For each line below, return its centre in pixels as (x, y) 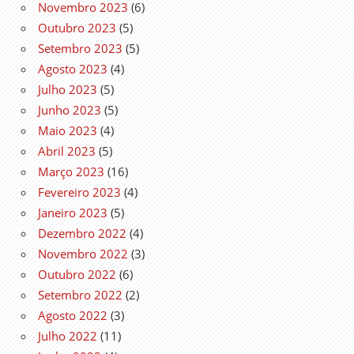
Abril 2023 (67, 151)
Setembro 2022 (80, 294)
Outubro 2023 (77, 27)
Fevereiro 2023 (79, 192)
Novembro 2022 (83, 253)
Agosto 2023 (73, 68)
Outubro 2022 (77, 274)
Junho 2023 (70, 109)
